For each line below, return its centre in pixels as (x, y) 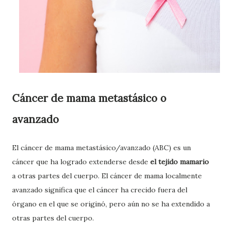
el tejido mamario (179, 162)
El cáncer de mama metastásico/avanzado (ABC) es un (101, 148)
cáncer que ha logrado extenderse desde (80, 162)
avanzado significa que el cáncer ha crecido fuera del (100, 190)
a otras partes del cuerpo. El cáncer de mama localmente (107, 176)
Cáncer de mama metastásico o (89, 98)
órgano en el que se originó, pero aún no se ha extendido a (111, 204)
